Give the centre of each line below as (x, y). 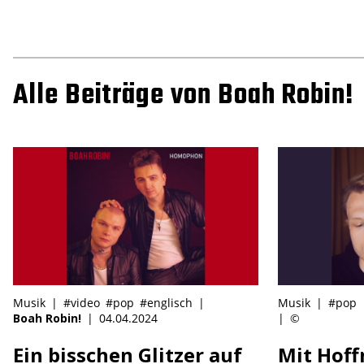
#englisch (166, 302)
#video (82, 302)
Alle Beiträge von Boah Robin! (184, 95)
